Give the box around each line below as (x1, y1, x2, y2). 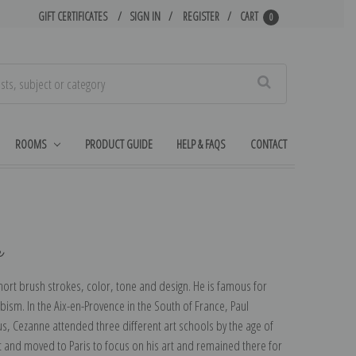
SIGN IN (129, 9, 163, 24)
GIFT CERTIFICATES (37, 9, 110, 24)
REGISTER (182, 9, 222, 24)
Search (287, 64, 318, 83)
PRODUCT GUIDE (84, 135, 153, 152)
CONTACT (250, 135, 287, 152)
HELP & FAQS (176, 135, 226, 152)
